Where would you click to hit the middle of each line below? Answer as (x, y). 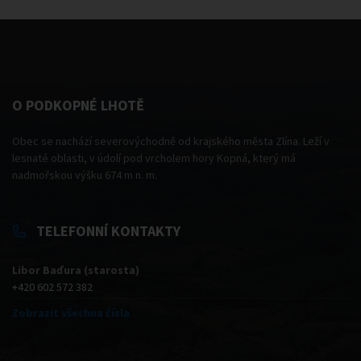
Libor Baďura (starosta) (76, 270)
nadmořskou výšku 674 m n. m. (85, 174)
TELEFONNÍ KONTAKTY (108, 230)
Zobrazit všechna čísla (71, 312)
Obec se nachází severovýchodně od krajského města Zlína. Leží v (171, 141)
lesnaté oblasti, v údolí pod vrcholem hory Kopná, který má (154, 158)
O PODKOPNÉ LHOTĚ (78, 105)
